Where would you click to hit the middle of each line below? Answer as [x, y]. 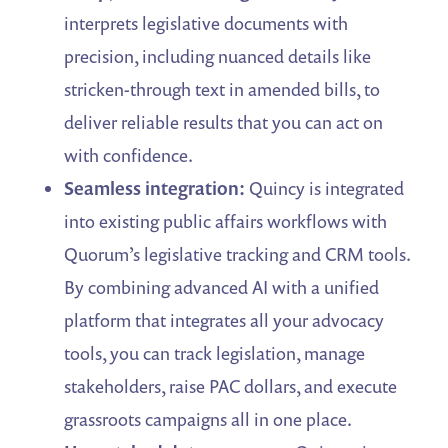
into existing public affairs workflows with [226, 221]
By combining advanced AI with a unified [222, 287]
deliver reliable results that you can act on [224, 122]
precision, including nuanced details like [218, 56]
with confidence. [129, 155]
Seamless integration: [155, 188]
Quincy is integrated [325, 188]
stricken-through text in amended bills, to [222, 89]
